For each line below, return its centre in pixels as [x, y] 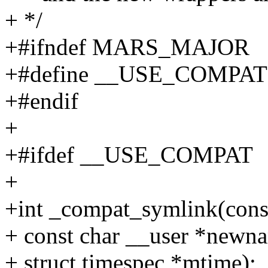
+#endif [42, 101]
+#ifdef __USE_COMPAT [129, 155]
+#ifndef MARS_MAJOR [127, 47]
